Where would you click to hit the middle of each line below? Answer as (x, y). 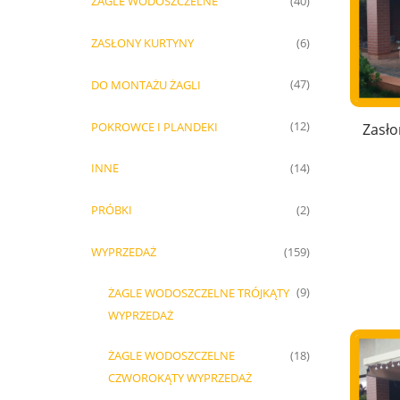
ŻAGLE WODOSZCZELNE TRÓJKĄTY (199, 292)
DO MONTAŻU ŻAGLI (146, 84)
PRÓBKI (111, 210)
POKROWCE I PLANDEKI (154, 126)
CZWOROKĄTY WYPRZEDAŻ (180, 378)
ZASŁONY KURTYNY (142, 43)
